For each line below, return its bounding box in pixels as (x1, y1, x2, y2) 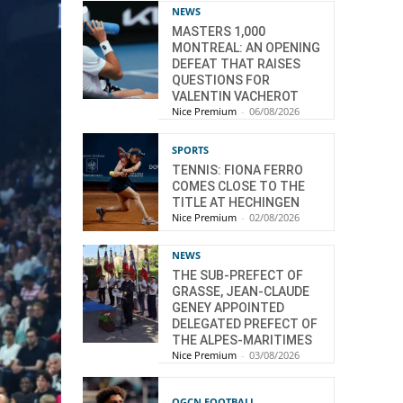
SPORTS (172, 142, 209, 157)
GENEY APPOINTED (172, 300, 284, 316)
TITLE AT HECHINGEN (172, 194, 300, 210)
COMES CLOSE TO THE (172, 178, 305, 193)
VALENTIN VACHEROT (172, 89, 299, 103)
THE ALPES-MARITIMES (172, 333, 312, 348)
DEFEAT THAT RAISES (172, 57, 300, 71)
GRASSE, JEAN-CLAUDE (172, 284, 309, 300)
